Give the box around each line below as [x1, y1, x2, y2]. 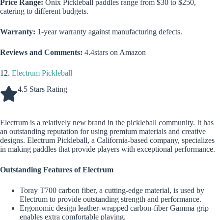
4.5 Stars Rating [18, 84, 67, 93]
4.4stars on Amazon [84, 48, 146, 57]
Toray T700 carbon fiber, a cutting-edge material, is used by [20, 186, 204, 194]
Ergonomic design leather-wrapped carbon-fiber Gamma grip [20, 203, 209, 212]
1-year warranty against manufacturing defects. [37, 27, 182, 36]
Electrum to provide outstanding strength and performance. [20, 194, 201, 203]
